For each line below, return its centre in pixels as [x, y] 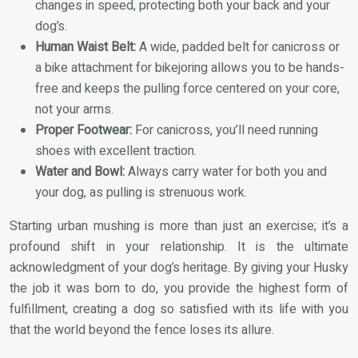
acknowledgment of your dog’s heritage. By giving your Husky [179, 267]
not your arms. [74, 109]
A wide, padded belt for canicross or [238, 47]
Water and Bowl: [80, 171]
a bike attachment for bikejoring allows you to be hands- [190, 68]
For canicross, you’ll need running [225, 130]
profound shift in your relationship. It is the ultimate [179, 247]
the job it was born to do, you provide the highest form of [179, 288]
